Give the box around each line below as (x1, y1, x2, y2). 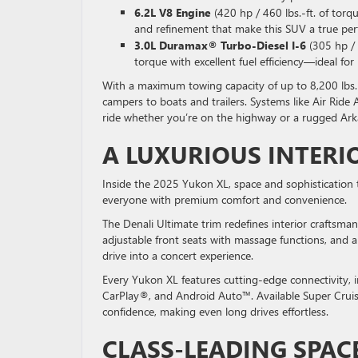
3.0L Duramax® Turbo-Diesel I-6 (134, 37, 306, 53)
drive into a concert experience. (102, 247, 253, 263)
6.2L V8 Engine (134, 4, 211, 20)
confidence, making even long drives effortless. (102, 303, 328, 319)
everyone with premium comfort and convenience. (102, 191, 347, 207)
